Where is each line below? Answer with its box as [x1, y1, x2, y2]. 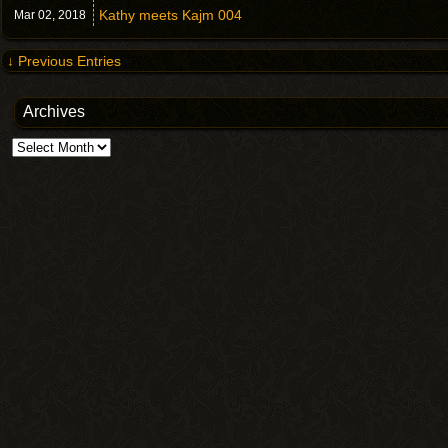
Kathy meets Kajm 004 [99, 7, 242, 23]
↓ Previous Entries [7, 53, 121, 69]
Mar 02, [14, 8, 58, 22]
